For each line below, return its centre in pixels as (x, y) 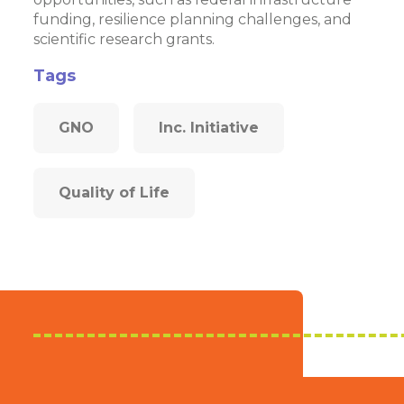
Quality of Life (115, 193)
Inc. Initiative (209, 128)
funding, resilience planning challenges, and (193, 19)
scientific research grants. (124, 39)
